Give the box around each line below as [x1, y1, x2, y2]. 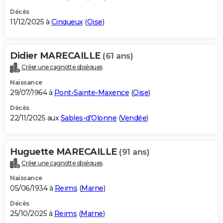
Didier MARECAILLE [10, 50, 103, 61]
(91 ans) [119, 147, 149, 157]
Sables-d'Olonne [60, 113, 116, 122]
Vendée [120, 113, 146, 122]
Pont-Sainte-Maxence [54, 88, 129, 97]
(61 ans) [103, 51, 133, 61]
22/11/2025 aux [10, 113, 61, 122]
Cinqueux [51, 17, 83, 26]
